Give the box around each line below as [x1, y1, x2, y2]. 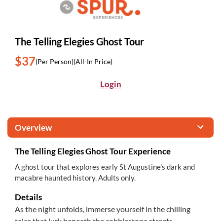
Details [15, 192, 42, 202]
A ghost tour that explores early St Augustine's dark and [15, 162, 195, 171]
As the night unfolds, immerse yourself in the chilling [15, 204, 190, 214]
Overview [15, 122, 52, 133]
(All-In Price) [74, 57, 112, 66]
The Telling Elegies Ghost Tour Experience [15, 146, 171, 156]
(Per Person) [36, 57, 74, 66]
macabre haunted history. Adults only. [15, 173, 136, 182]
